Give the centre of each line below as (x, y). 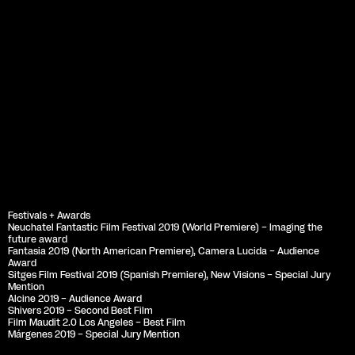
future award (38, 239)
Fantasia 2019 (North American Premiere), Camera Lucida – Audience (164, 251)
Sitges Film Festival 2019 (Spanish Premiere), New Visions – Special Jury (169, 275)
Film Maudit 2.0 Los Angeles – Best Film (97, 322)
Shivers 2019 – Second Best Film (80, 310)
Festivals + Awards (49, 215)
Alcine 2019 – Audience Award (75, 298)
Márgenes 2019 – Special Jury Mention (94, 334)
